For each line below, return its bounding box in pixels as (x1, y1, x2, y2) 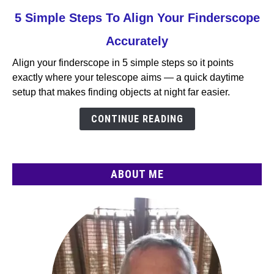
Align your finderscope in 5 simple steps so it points (12, 57, 234, 68)
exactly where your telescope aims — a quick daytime (12, 72, 244, 83)
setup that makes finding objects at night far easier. (12, 87, 230, 98)
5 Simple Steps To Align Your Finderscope (14, 11, 260, 25)
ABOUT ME (110, 168, 164, 181)
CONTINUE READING (91, 113, 183, 125)
